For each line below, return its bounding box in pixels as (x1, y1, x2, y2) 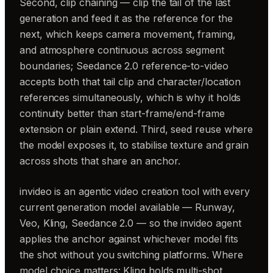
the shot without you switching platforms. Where (19, 249, 243, 261)
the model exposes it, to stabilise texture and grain (19, 139, 249, 151)
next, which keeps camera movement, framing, (19, 28, 236, 40)
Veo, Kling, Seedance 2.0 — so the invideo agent (19, 217, 241, 229)
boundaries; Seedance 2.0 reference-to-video (19, 60, 229, 72)
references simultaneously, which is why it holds (19, 91, 241, 104)
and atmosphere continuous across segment (19, 44, 224, 56)
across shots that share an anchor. (19, 155, 180, 167)
